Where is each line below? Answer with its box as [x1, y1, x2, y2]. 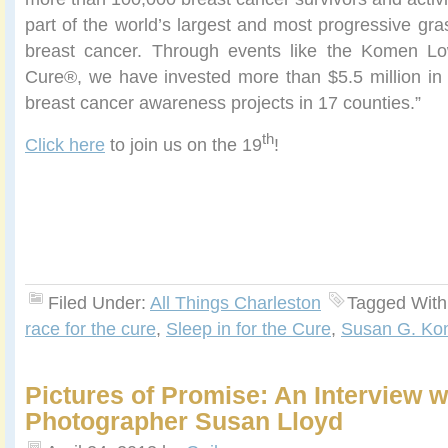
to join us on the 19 [105, 134, 262, 156]
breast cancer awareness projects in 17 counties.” [25, 92, 421, 113]
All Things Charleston [150, 292, 321, 314]
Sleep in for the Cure [166, 318, 331, 340]
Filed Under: [48, 292, 150, 314]
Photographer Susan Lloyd [25, 407, 343, 436]
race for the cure [25, 318, 156, 340]
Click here [25, 134, 105, 156]
